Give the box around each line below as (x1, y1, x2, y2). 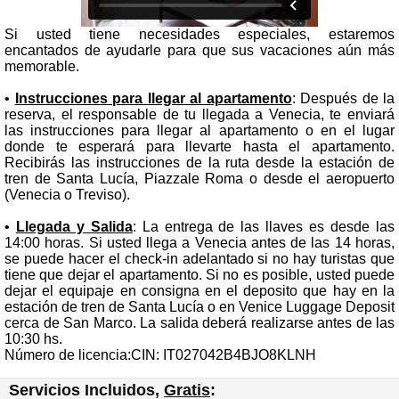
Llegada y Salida (15, 218, 133, 234)
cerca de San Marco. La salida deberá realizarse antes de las (4, 314, 395, 330)
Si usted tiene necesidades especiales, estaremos (4, 26, 395, 42)
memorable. (4, 58, 79, 74)
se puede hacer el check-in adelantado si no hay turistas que (4, 250, 395, 266)
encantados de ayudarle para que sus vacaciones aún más (4, 42, 395, 58)
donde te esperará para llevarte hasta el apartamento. (4, 138, 395, 154)
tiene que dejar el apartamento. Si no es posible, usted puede (4, 266, 395, 282)
